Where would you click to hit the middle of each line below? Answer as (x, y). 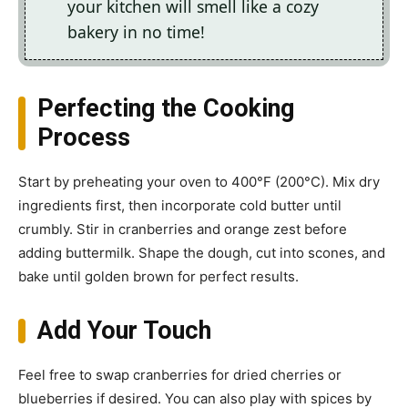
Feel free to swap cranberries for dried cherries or (180, 375)
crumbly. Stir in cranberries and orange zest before (183, 229)
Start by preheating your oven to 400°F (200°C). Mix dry (199, 182)
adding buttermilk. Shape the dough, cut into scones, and (202, 253)
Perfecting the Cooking (165, 109)
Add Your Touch (124, 331)
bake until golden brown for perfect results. (158, 277)
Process (83, 138)
